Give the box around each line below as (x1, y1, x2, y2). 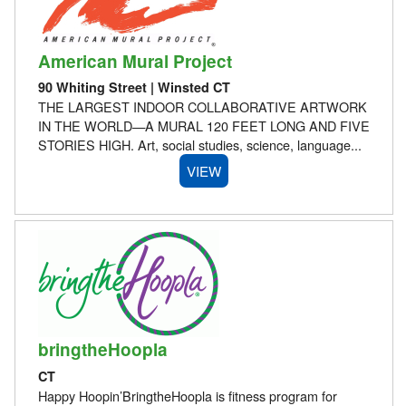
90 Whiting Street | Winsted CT (37, 78, 230, 97)
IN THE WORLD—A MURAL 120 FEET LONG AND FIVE (37, 116, 370, 136)
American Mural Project (37, 48, 232, 73)
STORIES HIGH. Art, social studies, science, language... (37, 135, 362, 155)
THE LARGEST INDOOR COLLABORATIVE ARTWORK (37, 97, 367, 117)
